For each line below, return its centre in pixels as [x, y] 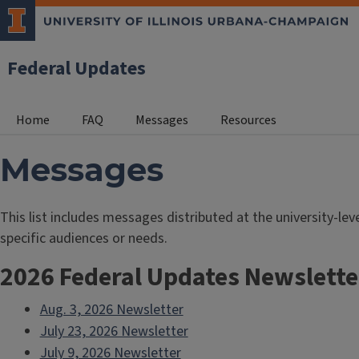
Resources [248, 120]
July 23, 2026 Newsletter [114, 331]
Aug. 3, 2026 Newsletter [111, 310]
